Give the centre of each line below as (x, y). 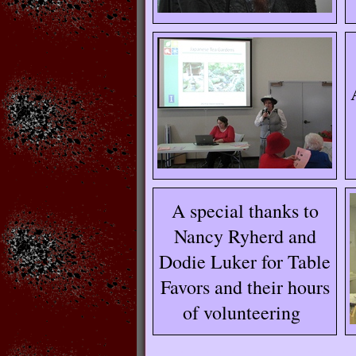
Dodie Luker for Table (245, 261)
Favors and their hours (245, 287)
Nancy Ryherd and (245, 236)
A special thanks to (245, 211)
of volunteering (245, 312)
